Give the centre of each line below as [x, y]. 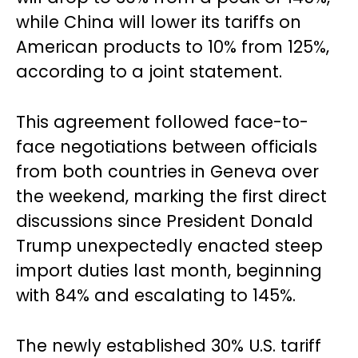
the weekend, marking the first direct [171, 196]
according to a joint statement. [149, 72]
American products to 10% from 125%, [173, 47]
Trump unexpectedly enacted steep [169, 246]
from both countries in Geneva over [167, 171]
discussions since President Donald [165, 221]
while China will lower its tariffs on [159, 22]
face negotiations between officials [167, 147]
